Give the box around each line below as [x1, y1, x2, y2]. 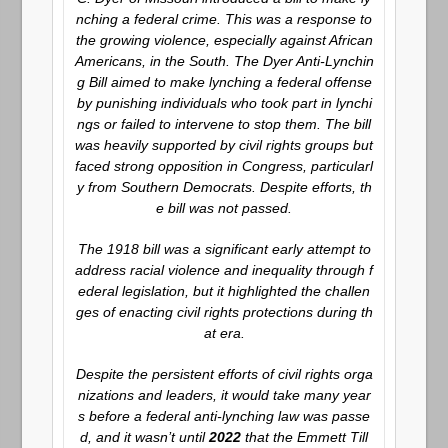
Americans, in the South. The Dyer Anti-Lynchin [74, 53, 374, 69]
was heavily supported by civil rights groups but [75, 137, 373, 153]
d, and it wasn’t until [80, 429, 209, 445]
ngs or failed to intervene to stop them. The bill [77, 116, 371, 132]
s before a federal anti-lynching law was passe [78, 408, 370, 424]
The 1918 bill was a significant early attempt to [77, 241, 371, 257]
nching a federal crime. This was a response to [76, 11, 372, 27]
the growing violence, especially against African [75, 32, 373, 48]
